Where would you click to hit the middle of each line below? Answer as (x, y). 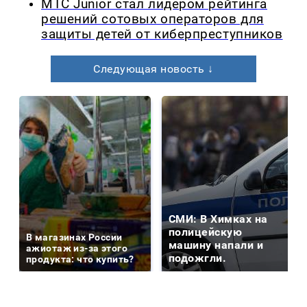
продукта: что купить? (80, 259)
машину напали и (216, 245)
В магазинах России (74, 237)
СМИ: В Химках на (218, 219)
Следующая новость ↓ (153, 69)
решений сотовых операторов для (152, 19)
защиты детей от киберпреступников (162, 34)
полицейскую (206, 232)
